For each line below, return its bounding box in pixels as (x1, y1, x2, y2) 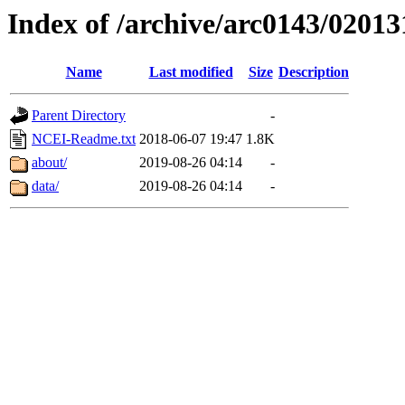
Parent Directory (32, 108, 126, 124)
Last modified (148, 64, 233, 80)
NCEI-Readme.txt (32, 131, 136, 147)
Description (278, 64, 349, 80)
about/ (32, 155, 67, 171)
